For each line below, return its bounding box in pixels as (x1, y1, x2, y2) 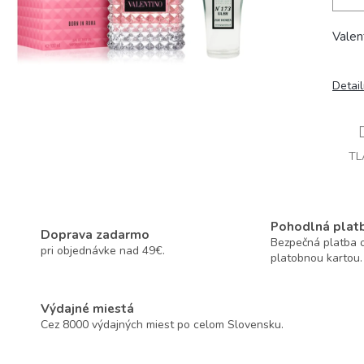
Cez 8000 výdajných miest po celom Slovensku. (41, 317, 284, 333)
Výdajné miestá (41, 300, 134, 318)
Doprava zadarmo (41, 225, 149, 243)
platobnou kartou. (270, 250, 362, 266)
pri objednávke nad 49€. (41, 242, 165, 258)
